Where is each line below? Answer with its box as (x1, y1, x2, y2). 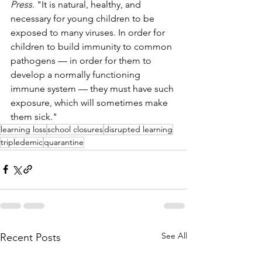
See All (161, 230, 187, 241)
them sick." (11, 111, 57, 122)
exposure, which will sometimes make (11, 96, 170, 108)
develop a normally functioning (11, 68, 143, 80)
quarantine (44, 136, 84, 147)
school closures (47, 123, 103, 135)
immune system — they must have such (11, 82, 176, 94)
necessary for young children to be (11, 12, 157, 24)
